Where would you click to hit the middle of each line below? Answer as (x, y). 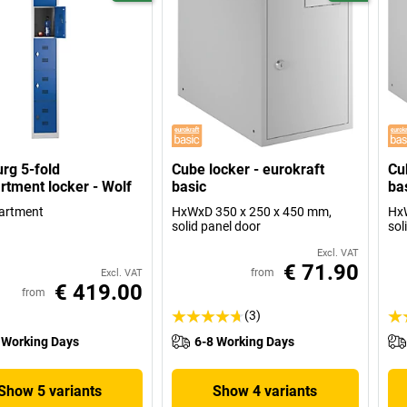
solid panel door (217, 227)
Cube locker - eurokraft (248, 170)
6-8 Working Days (245, 342)
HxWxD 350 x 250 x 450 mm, (252, 212)
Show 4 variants (265, 392)
